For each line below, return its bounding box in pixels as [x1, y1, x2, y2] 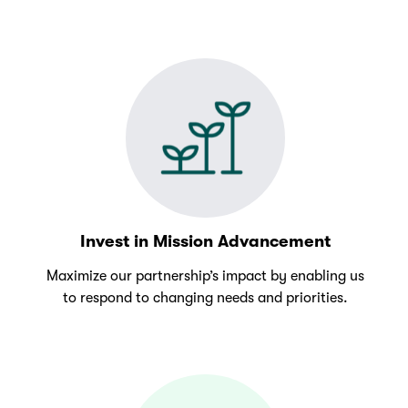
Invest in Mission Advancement [80, 231, 331, 252]
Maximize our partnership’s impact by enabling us [46, 268, 365, 285]
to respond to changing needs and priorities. [63, 290, 349, 307]
